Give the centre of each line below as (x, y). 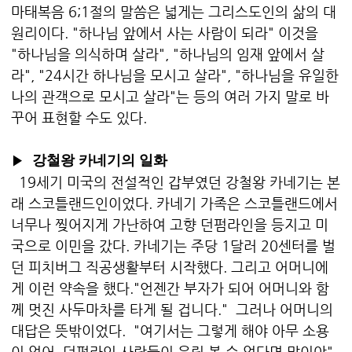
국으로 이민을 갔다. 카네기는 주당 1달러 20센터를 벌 (173, 246)
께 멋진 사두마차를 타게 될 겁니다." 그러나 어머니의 (172, 310)
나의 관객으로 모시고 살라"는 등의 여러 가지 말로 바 (170, 97)
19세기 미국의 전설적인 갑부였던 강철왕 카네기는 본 (176, 182)
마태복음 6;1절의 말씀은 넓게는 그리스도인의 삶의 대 (174, 12)
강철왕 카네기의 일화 (100, 161)
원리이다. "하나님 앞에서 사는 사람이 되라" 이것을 (165, 33)
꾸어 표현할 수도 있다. (79, 118)
